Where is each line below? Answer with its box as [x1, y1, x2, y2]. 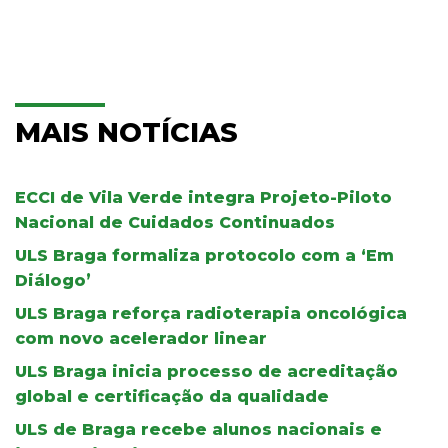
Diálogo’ [15, 270, 91, 290]
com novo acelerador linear [15, 328, 267, 348]
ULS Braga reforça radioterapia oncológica [15, 303, 407, 323]
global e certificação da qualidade [15, 386, 329, 406]
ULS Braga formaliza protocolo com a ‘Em [15, 245, 394, 265]
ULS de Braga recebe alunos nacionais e [15, 419, 382, 439]
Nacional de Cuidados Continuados [15, 212, 335, 232]
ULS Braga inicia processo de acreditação [15, 361, 398, 381]
